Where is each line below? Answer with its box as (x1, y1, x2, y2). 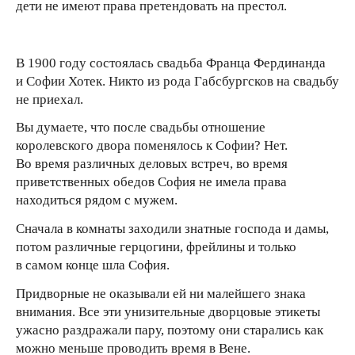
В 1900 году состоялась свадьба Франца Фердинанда (16, 55, 326, 71)
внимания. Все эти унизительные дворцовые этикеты (16, 303, 320, 319)
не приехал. (16, 91, 83, 107)
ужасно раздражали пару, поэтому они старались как (16, 322, 323, 338)
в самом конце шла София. (16, 258, 170, 273)
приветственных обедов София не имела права (16, 174, 287, 190)
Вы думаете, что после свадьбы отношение (16, 120, 265, 136)
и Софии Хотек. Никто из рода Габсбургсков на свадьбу (16, 73, 339, 89)
